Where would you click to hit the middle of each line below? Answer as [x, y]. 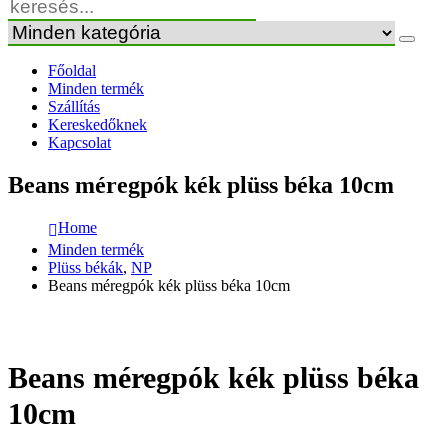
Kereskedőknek [97, 124]
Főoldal [72, 70]
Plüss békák [85, 267]
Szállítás [74, 106]
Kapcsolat [79, 142]
